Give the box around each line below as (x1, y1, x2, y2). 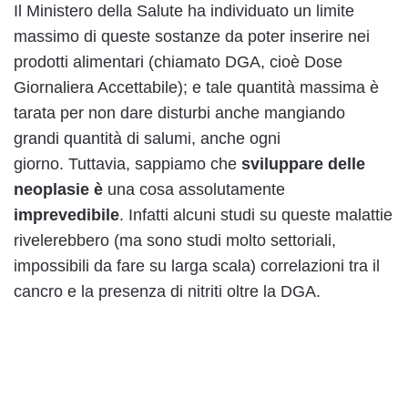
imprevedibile (14, 206, 119, 225)
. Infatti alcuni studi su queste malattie (119, 206, 393, 225)
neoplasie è (14, 180, 103, 199)
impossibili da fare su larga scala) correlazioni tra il (14, 257, 380, 276)
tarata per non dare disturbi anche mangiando (14, 104, 345, 123)
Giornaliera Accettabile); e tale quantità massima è (14, 78, 379, 97)
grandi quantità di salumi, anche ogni (14, 129, 280, 148)
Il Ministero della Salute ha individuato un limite (14, 2, 354, 21)
